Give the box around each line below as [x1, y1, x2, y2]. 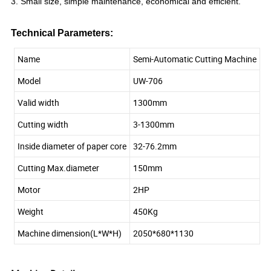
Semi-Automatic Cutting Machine [133, 53, 256, 65]
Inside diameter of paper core [18, 140, 126, 152]
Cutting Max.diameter [18, 162, 99, 174]
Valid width [18, 97, 59, 109]
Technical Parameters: [11, 28, 114, 39]
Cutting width [18, 119, 68, 131]
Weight [18, 206, 44, 218]
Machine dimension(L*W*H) [18, 227, 122, 240]
